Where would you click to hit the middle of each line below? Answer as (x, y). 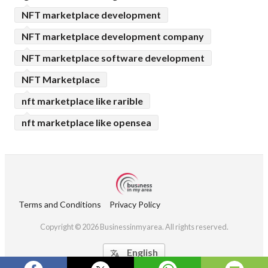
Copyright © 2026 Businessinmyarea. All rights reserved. (134, 226)
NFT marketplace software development (113, 57)
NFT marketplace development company (113, 36)
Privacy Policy (135, 204)
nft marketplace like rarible (82, 100)
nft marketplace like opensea (86, 122)
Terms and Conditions (60, 204)
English (142, 252)
